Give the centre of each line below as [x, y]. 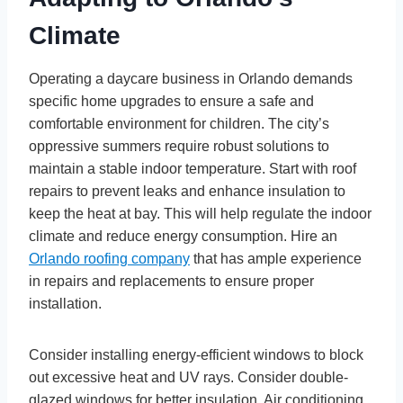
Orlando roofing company [109, 259]
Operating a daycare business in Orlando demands [191, 79]
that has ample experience [276, 259]
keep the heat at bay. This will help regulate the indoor [200, 214]
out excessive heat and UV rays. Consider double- [188, 378]
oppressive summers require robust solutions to [179, 147]
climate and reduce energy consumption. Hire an [183, 237]
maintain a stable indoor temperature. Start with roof [193, 169]
